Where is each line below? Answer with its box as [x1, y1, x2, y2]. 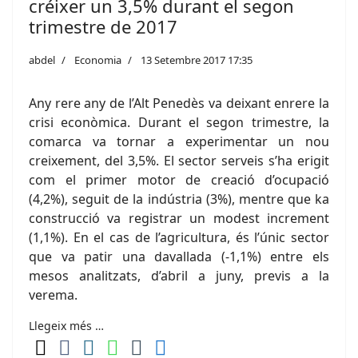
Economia [74, 53, 121, 67]
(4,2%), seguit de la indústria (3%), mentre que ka [29, 190, 329, 208]
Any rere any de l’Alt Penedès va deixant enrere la [29, 94, 329, 112]
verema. [29, 286, 78, 304]
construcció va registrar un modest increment [29, 209, 329, 227]
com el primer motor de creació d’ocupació [29, 171, 329, 189]
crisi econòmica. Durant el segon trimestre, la [29, 113, 329, 131]
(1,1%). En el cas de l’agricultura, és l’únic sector [29, 229, 329, 246]
